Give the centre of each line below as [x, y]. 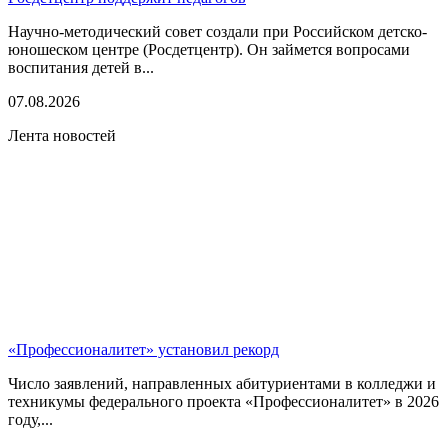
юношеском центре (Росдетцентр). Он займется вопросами [209, 49]
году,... [30, 419]
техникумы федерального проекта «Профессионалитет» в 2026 [223, 401]
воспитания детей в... [81, 67]
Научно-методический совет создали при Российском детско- [217, 31]
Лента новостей [62, 135]
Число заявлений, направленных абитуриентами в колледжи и [222, 383]
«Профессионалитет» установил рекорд [143, 349]
